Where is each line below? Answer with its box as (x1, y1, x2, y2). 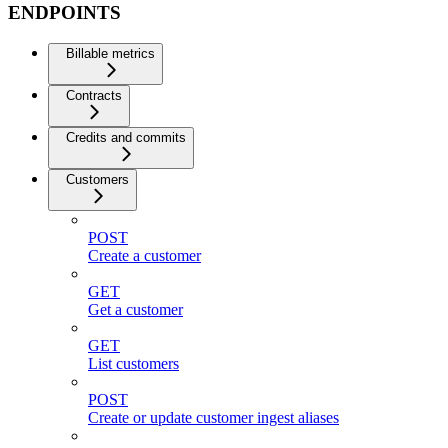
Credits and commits (66, 130, 186, 146)
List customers (88, 355, 179, 373)
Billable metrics (66, 46, 155, 62)
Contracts (66, 88, 122, 104)
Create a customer (88, 247, 201, 265)
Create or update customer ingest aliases (88, 409, 339, 427)
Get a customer (88, 301, 183, 319)
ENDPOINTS (8, 2, 121, 24)
